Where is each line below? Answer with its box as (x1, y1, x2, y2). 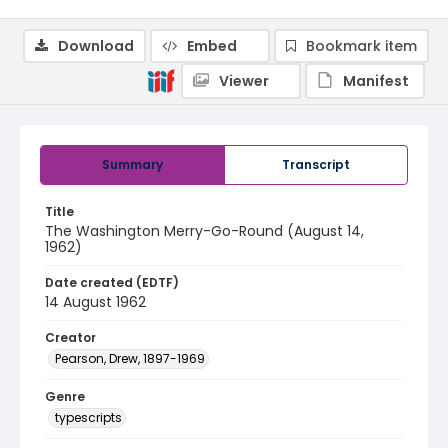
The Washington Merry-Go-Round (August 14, (45, 221, 364, 241)
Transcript (282, 156, 350, 173)
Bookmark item (306, 36, 417, 56)
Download (58, 36, 134, 56)
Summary (102, 156, 163, 173)
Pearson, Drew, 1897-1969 (55, 350, 205, 367)
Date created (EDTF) (45, 274, 179, 291)
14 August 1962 (45, 292, 146, 312)
